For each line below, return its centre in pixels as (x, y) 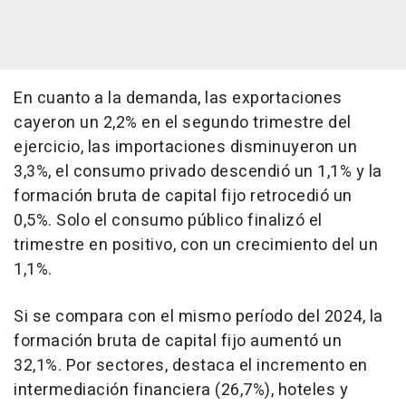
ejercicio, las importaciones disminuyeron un (185, 148)
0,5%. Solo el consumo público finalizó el (168, 221)
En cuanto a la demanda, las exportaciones (178, 99)
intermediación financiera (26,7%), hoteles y (181, 391)
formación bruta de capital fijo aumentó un (178, 342)
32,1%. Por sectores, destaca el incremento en (191, 366)
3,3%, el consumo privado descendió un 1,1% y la (198, 172)
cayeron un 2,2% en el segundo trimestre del (183, 123)
